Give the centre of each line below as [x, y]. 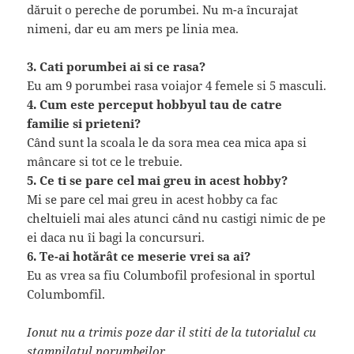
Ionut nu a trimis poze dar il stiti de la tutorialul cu [172, 332]
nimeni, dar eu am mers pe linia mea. [133, 29]
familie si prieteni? [84, 124]
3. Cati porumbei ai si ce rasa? [117, 67]
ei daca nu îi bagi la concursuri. [116, 237]
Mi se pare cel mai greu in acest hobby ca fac [153, 200]
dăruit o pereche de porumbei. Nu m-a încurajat [163, 10]
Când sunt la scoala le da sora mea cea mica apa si [167, 143]
